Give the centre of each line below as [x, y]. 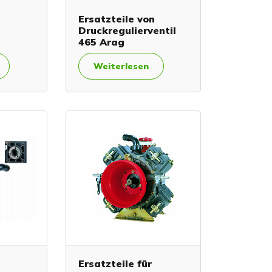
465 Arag [101, 42]
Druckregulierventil [127, 30]
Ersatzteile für [115, 264]
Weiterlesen [121, 66]
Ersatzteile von [116, 19]
